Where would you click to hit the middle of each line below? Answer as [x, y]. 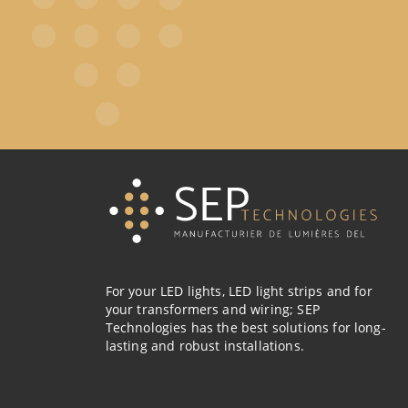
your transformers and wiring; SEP [212, 310]
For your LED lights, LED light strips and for [239, 291]
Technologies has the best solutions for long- [245, 328]
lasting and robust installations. [204, 346]
